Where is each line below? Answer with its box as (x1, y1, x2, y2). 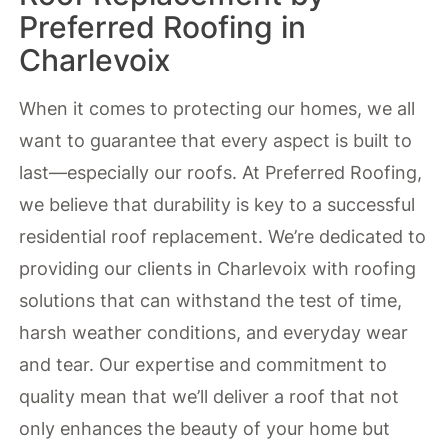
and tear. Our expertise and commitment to (19, 353, 388, 375)
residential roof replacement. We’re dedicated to (19, 225, 427, 247)
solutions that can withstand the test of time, (19, 289, 403, 311)
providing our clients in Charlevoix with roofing (19, 257, 417, 279)
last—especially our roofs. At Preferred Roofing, (19, 161, 423, 183)
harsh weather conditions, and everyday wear (19, 321, 409, 343)
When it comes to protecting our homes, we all (19, 97, 416, 119)
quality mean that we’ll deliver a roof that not (19, 385, 400, 407)
